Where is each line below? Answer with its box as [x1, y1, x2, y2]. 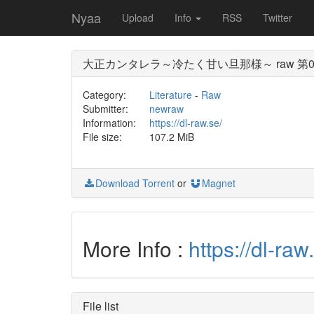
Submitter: [83, 102, 128, 116]
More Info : [83, 233, 189, 264]
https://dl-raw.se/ [149, 116, 222, 130]
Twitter [263, 11, 292, 25]
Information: [83, 116, 136, 130]
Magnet [202, 176, 235, 190]
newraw [149, 102, 184, 116]
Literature [149, 88, 192, 102]
